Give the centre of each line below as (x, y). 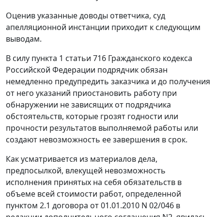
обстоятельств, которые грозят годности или (92, 116)
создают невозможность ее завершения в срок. (97, 140)
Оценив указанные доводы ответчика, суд (85, 16)
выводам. (24, 39)
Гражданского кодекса (149, 58)
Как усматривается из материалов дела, (82, 159)
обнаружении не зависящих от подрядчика (88, 105)
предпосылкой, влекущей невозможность (86, 171)
